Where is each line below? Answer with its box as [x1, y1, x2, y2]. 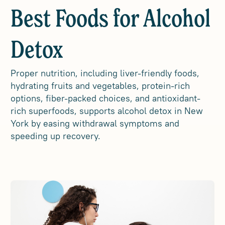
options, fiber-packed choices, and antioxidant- [11, 92, 201, 104]
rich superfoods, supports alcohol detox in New [11, 105, 203, 117]
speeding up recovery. [11, 130, 101, 142]
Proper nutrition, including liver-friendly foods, [11, 67, 200, 79]
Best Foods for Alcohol [11, 8, 211, 32]
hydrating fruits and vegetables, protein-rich [11, 80, 190, 91]
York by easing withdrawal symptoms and [11, 118, 180, 129]
